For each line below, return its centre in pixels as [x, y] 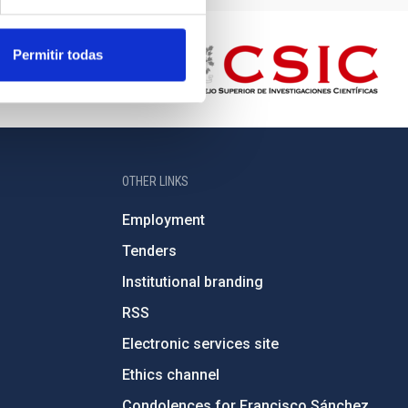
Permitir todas [58, 55]
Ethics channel [170, 375]
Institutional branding [192, 282]
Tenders [149, 251]
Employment [163, 220]
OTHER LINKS [155, 181]
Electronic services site [200, 344]
